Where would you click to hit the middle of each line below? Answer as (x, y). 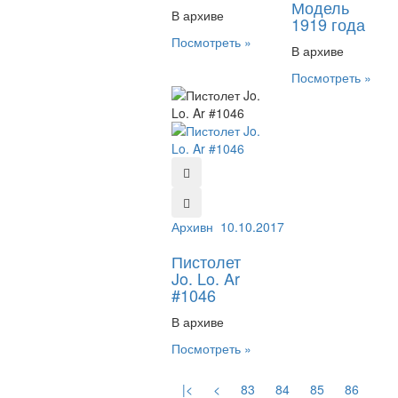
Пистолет (206, 261)
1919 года (328, 24)
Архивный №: (212, 227)
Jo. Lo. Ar (206, 278)
